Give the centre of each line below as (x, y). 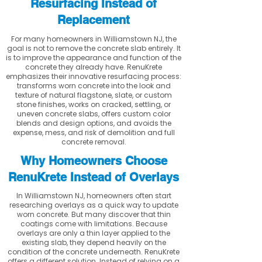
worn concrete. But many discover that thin (94, 214)
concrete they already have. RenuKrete (94, 67)
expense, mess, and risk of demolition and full (94, 132)
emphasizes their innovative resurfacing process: (94, 76)
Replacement (94, 20)
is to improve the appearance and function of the (94, 58)
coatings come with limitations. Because (94, 224)
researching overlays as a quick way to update (94, 205)
